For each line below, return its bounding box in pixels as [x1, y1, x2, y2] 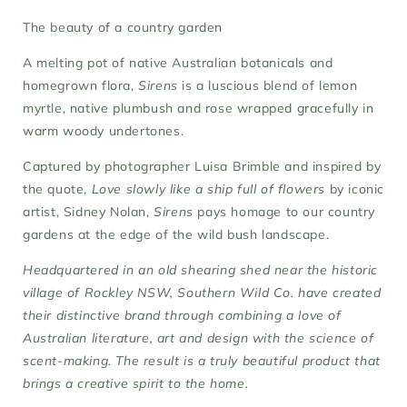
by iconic [329, 180, 385, 197]
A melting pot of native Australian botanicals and [23, 54, 333, 71]
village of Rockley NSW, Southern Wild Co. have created [23, 283, 382, 301]
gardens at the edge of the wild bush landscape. [23, 225, 330, 243]
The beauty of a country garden [23, 18, 223, 35]
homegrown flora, [23, 76, 134, 94]
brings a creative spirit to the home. [23, 374, 249, 392]
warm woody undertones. [23, 122, 184, 139]
